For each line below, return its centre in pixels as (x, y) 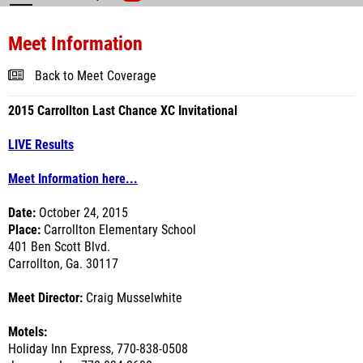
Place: (24, 230)
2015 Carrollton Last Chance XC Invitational (123, 111)
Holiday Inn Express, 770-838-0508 (98, 349)
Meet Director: (45, 298)
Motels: (28, 332)
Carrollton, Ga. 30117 (63, 264)
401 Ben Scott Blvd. (59, 247)
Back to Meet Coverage (96, 76)
